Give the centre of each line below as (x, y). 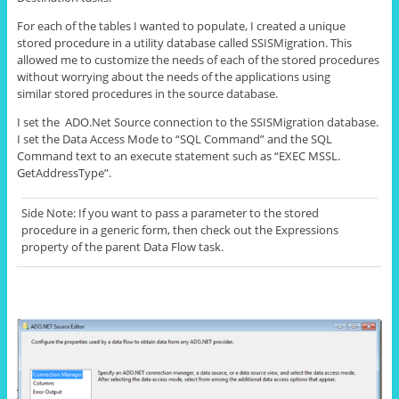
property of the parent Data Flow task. (122, 247)
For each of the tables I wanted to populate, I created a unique (181, 26)
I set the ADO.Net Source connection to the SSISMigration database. (197, 122)
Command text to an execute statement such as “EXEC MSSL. (178, 156)
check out (226, 230)
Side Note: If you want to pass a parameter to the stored (170, 213)
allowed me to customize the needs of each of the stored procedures (198, 60)
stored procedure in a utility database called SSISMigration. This (184, 43)
